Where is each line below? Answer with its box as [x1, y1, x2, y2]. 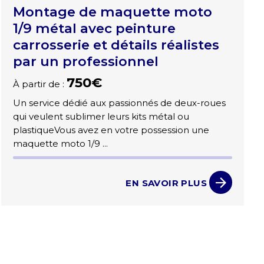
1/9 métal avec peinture [13, 20, 176, 37]
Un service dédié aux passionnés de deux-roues [13, 97, 226, 109]
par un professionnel [13, 53, 159, 70]
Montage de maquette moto [13, 4, 213, 21]
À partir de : [13, 78, 67, 90]
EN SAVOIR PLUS [126, 177, 207, 189]
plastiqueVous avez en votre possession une [13, 124, 210, 136]
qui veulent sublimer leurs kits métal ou [13, 111, 190, 123]
